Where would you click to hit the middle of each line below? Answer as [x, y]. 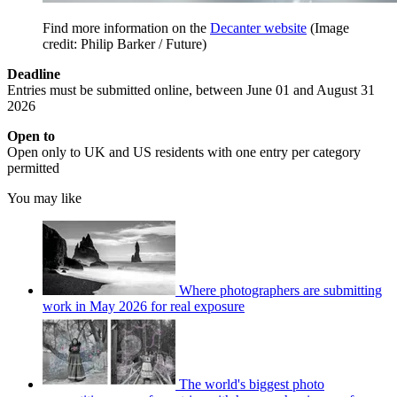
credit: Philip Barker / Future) [125, 44]
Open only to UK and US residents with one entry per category [184, 152]
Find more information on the [126, 28]
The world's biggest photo [252, 385]
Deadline [34, 74]
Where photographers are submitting [280, 291]
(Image [330, 28]
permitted [33, 168]
